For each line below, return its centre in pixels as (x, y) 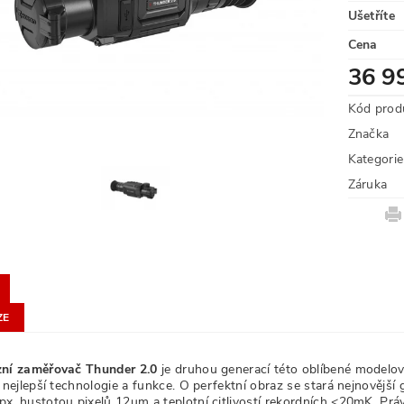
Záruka (367, 184)
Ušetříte (372, 16)
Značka (368, 134)
